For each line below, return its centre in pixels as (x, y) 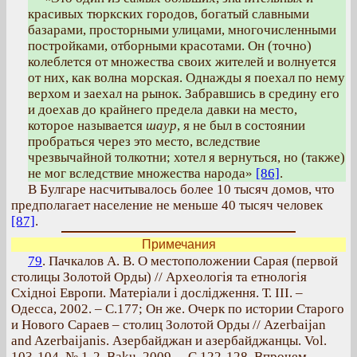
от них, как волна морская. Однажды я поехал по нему (186, 78)
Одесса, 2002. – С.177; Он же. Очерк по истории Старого (178, 309)
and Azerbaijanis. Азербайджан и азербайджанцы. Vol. (169, 341)
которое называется (87, 126)
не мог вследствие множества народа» (142, 173)
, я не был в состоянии (241, 126)
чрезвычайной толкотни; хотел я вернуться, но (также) (186, 157)
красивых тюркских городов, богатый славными (169, 14)
